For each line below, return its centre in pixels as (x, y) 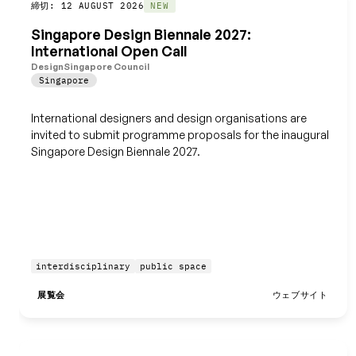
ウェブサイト (300, 295)
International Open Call (108, 51)
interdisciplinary (83, 267)
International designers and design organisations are (168, 118)
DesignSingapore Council (90, 66)
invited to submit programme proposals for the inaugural (180, 134)
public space (173, 267)
